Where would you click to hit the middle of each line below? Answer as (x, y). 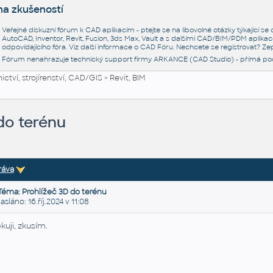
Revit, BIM (127, 78)
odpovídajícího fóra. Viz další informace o (71, 47)
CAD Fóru (156, 47)
